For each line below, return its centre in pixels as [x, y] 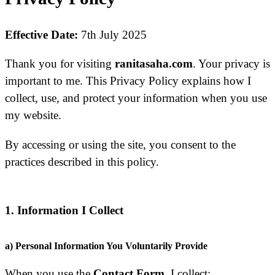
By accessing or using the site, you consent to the [120, 144]
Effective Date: [41, 35]
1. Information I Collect [64, 210]
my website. [33, 115]
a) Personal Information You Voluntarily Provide [106, 246]
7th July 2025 [112, 35]
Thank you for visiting [60, 64]
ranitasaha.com [154, 64]
